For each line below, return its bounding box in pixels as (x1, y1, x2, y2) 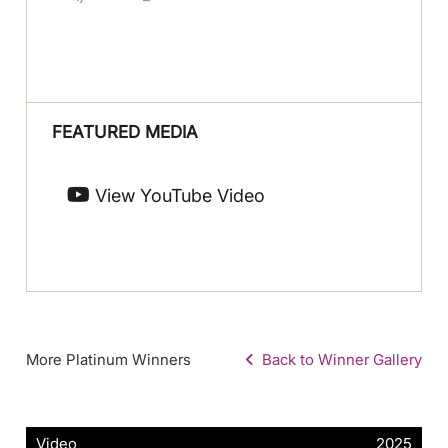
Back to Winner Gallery (253, 349, 422, 369)
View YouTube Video (90, 184, 266, 206)
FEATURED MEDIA (52, 121, 199, 142)
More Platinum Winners (26, 349, 192, 369)
